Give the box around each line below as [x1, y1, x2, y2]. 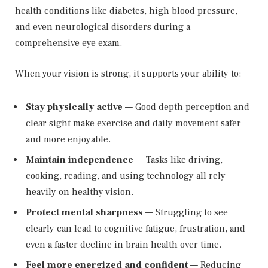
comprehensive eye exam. [15, 36, 122, 49]
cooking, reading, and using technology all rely [26, 169, 226, 182]
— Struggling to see [143, 206, 228, 218]
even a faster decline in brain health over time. [26, 239, 221, 251]
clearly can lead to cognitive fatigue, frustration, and [26, 223, 245, 234]
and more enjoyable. [26, 133, 111, 145]
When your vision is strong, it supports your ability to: [15, 68, 241, 80]
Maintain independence [26, 153, 133, 166]
